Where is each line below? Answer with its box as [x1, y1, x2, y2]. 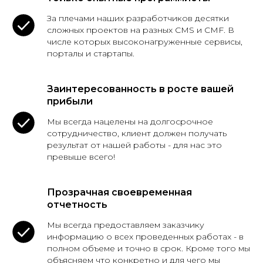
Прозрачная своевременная [47, 187, 192, 198]
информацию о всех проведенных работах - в [47, 231, 244, 242]
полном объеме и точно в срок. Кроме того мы [47, 243, 250, 254]
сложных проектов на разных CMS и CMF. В [47, 25, 234, 35]
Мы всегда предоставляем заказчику [47, 220, 204, 230]
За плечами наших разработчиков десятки [47, 13, 229, 23]
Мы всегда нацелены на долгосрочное [47, 116, 213, 127]
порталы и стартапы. [47, 48, 134, 59]
